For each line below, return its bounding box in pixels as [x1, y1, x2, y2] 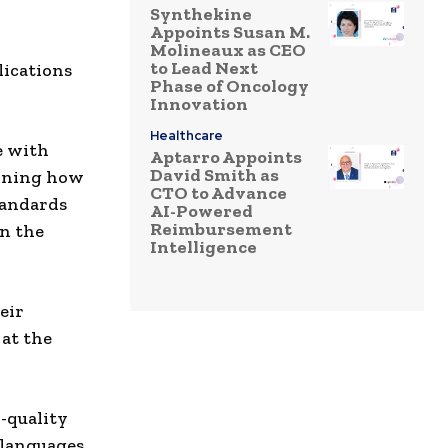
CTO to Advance [150, 182, 287, 205]
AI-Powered [150, 200, 253, 223]
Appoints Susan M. [150, 21, 310, 44]
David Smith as [150, 164, 279, 187]
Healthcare [150, 127, 223, 145]
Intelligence [150, 236, 257, 259]
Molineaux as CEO [150, 39, 306, 62]
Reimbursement [150, 218, 292, 241]
